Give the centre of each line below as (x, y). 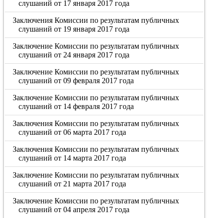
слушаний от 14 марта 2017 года (72, 158)
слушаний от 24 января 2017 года (74, 55)
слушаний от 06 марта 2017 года (72, 132)
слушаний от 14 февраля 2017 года (76, 106)
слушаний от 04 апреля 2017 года (74, 209)
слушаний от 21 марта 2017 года (72, 184)
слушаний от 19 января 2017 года (74, 29)
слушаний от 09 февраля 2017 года (76, 81)
